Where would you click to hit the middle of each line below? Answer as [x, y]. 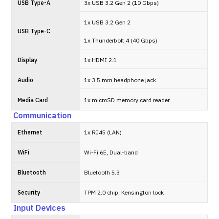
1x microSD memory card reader [127, 100]
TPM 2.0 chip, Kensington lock [124, 193]
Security [29, 193]
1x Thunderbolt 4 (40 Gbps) [121, 41]
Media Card [33, 100]
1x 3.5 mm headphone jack [120, 80]
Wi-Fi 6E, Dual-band [111, 153]
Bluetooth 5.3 [102, 173]
